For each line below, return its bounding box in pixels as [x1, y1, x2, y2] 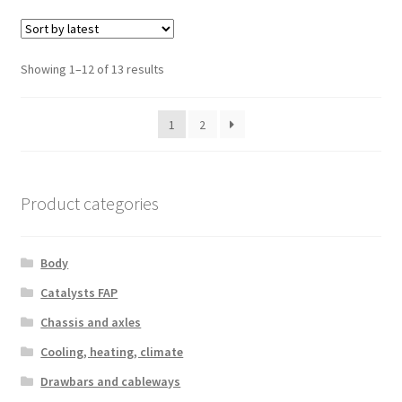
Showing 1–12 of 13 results [20, 61, 164, 78]
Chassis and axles [40, 313, 142, 330]
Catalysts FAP [40, 284, 118, 301]
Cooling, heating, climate [40, 343, 184, 360]
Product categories [20, 192, 159, 215]
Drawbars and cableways [40, 372, 181, 389]
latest [162, 100, 195, 117]
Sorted [162, 60, 201, 77]
